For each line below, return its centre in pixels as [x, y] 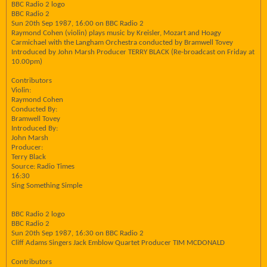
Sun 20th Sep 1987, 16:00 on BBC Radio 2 [77, 24]
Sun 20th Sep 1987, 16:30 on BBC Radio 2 [77, 233]
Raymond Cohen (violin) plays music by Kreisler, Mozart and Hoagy [116, 33]
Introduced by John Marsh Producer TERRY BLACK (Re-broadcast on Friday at [133, 52]
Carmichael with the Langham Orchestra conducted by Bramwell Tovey [122, 43]
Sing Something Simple [47, 186]
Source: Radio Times [43, 167]
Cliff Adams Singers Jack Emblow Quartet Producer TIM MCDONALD [118, 243]
